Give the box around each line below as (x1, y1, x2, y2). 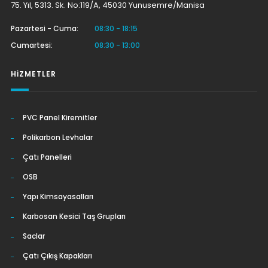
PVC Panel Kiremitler (22, 112, 97, 123)
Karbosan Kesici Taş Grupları (22, 211, 126, 221)
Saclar (22, 231, 45, 241)
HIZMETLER (10, 69, 56, 79)
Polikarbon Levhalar (22, 132, 93, 142)
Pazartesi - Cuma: (10, 23, 78, 33)
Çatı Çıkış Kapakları (22, 251, 92, 261)
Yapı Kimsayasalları (22, 191, 93, 202)
